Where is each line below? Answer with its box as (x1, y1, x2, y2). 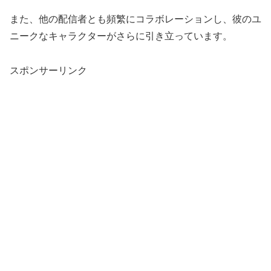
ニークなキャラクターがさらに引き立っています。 (10, 30, 232, 41)
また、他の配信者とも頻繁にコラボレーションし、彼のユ (10, 13, 261, 24)
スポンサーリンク (10, 65, 87, 76)
